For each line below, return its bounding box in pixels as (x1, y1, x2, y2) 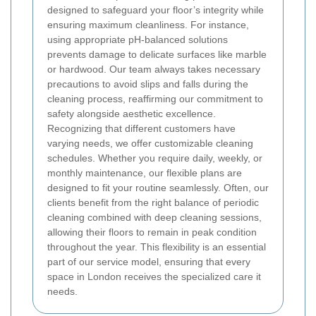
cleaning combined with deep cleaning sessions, (47, 211, 262, 223)
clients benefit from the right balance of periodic (47, 196, 259, 208)
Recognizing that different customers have (47, 122, 236, 134)
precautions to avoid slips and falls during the (47, 78, 248, 90)
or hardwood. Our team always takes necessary (47, 63, 260, 75)
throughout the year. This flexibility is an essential (47, 241, 266, 253)
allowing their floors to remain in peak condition (47, 226, 257, 238)
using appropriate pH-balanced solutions (47, 33, 228, 45)
